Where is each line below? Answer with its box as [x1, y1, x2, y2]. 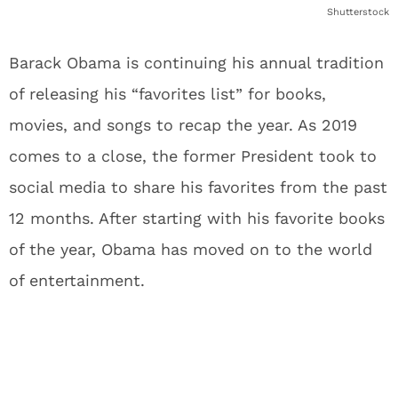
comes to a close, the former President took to [9, 147, 377, 165]
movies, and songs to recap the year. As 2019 [9, 115, 357, 134]
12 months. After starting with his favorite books [9, 209, 385, 227]
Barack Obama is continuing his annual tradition [9, 53, 384, 72]
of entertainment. [9, 271, 145, 290]
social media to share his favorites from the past [9, 178, 387, 196]
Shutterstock [327, 6, 389, 18]
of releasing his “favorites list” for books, [9, 84, 326, 103]
